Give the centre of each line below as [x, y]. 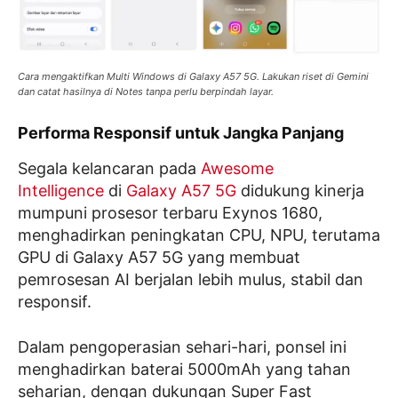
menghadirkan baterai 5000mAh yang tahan [184, 370]
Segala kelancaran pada [109, 169]
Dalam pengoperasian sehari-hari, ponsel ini [182, 347]
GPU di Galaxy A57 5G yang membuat [159, 258]
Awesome [237, 169]
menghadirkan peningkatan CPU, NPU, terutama [199, 235]
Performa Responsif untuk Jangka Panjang [181, 133]
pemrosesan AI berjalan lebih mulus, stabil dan [191, 280]
